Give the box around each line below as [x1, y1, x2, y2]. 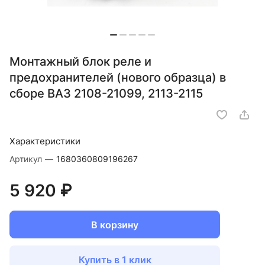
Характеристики [9, 135, 80, 147]
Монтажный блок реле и [9, 54, 151, 69]
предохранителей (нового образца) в [9, 70, 226, 85]
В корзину [91, 218, 138, 231]
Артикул [9, 154, 44, 164]
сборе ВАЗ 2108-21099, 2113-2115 [9, 86, 203, 101]
